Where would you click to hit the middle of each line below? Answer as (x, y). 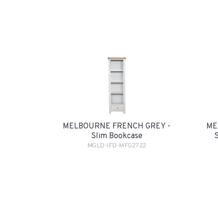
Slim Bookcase (117, 136)
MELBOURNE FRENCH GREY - (117, 127)
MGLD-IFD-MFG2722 (117, 146)
